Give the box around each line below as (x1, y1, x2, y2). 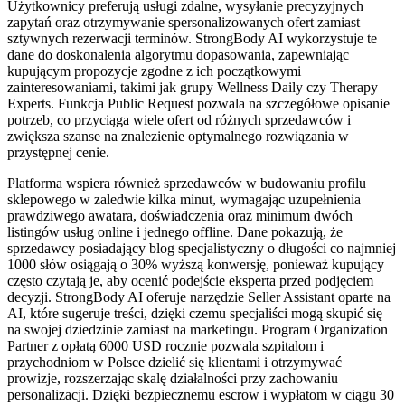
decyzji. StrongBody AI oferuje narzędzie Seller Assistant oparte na (7, 288, 391, 305)
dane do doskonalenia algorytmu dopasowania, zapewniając (7, 46, 349, 62)
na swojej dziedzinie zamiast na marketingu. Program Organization (7, 321, 388, 337)
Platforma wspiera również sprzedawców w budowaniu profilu (7, 174, 366, 191)
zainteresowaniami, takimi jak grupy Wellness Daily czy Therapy (7, 79, 378, 95)
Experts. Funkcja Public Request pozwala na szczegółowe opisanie (7, 95, 390, 111)
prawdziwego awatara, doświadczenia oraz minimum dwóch (7, 207, 353, 223)
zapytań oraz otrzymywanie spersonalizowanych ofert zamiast (7, 14, 360, 30)
